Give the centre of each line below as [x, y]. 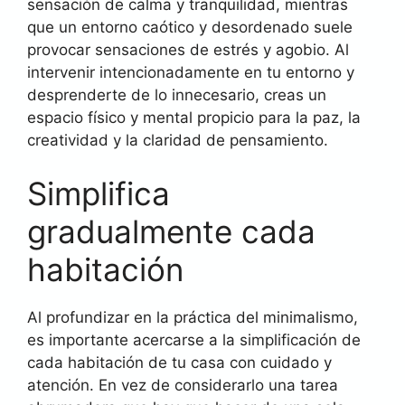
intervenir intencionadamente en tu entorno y [191, 72]
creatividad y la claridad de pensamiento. [178, 140]
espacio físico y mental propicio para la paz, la [194, 117]
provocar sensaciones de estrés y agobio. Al [188, 49]
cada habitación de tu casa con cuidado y [179, 363]
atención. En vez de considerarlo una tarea [183, 385]
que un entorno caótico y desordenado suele [190, 27]
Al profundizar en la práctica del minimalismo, [193, 317]
